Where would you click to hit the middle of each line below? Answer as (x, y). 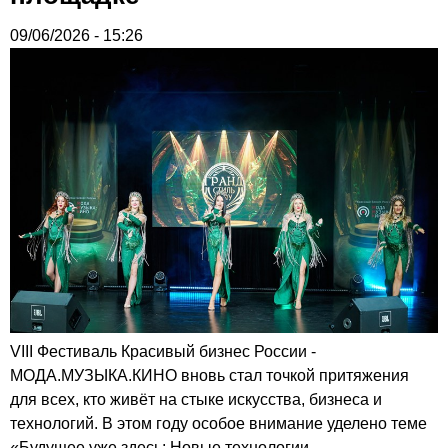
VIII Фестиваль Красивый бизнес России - (163, 351)
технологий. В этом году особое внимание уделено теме (218, 423)
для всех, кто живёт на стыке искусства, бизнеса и (196, 399)
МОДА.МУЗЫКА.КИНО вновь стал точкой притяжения (209, 375)
